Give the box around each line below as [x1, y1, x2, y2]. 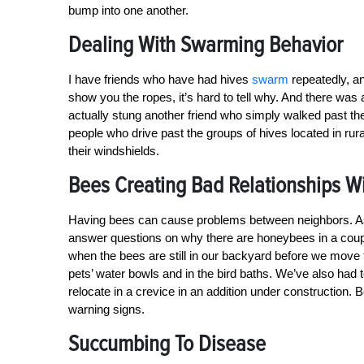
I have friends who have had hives [68, 72, 252, 87]
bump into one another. [68, 3, 188, 18]
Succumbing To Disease [68, 330, 266, 358]
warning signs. [68, 302, 145, 317]
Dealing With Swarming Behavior [68, 31, 343, 59]
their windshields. [68, 144, 159, 158]
